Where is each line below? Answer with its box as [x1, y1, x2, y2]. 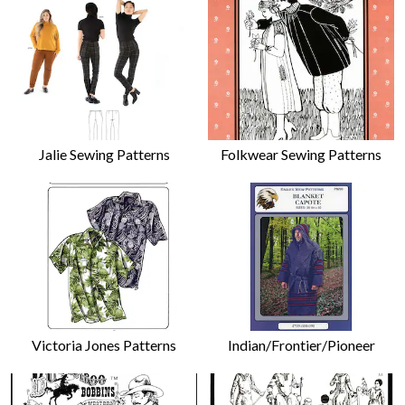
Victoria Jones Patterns [32, 335, 176, 353]
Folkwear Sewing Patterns [221, 145, 381, 163]
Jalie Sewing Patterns [38, 145, 170, 163]
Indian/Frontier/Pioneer [227, 335, 375, 353]
